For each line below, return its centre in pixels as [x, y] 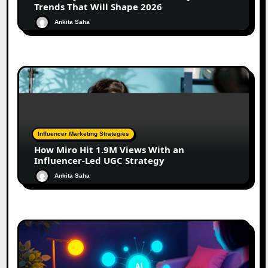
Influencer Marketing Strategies [84, 134]
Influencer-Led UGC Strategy [100, 161]
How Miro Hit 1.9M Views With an [109, 150]
